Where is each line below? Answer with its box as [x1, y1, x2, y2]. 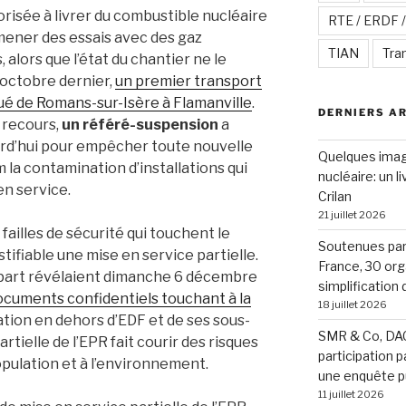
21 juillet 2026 [317, 208, 386, 222]
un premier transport [115, 72, 262, 90]
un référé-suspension [62, 115, 221, 133]
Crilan [317, 188, 352, 205]
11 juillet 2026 [317, 388, 384, 401]
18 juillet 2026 [317, 298, 387, 312]
